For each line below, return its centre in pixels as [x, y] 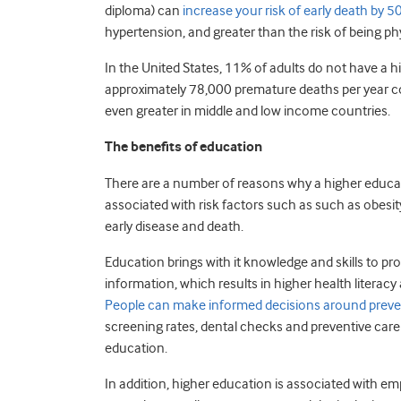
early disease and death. [174, 226]
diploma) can [144, 11]
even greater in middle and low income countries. [247, 111]
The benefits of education [183, 147]
